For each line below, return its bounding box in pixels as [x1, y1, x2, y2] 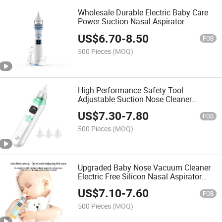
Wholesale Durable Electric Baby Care [78, 7, 209, 18]
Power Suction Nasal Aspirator [78, 16, 185, 27]
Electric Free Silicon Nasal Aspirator [78, 170, 202, 182]
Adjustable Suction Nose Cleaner [78, 93, 192, 105]
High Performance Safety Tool [78, 84, 184, 96]
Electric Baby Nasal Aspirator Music [78, 102, 203, 113]
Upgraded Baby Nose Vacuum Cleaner [78, 162, 211, 173]
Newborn [78, 179, 110, 191]
